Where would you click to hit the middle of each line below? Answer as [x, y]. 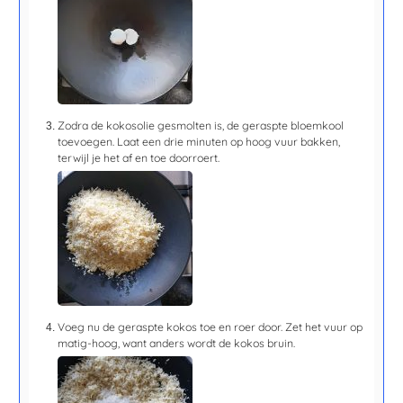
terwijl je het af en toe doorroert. [139, 158]
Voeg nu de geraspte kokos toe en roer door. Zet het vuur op [210, 327]
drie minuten [197, 142]
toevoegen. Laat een [111, 142]
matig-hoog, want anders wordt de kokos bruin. [177, 344]
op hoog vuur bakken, [286, 142]
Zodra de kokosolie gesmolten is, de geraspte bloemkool [201, 126]
